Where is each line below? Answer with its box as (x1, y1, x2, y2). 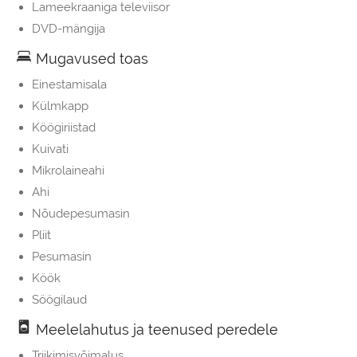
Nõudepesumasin (32, 206, 130, 222)
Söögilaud (32, 292, 87, 308)
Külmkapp (32, 99, 88, 114)
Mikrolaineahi (32, 163, 104, 178)
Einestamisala (32, 77, 107, 92)
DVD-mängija (32, 22, 105, 37)
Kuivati (32, 142, 69, 157)
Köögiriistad (32, 120, 96, 135)
